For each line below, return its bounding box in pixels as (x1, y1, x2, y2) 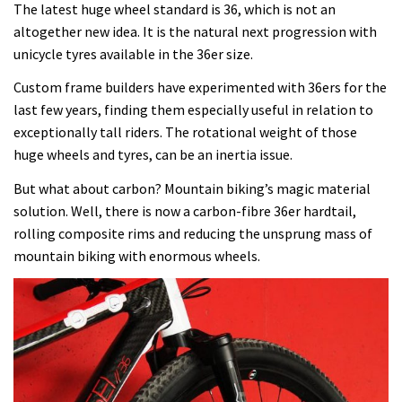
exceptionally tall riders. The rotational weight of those (13, 123, 357, 142)
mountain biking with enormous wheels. (13, 246, 260, 265)
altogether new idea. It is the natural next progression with (13, 22, 377, 40)
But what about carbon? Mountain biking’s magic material (13, 179, 371, 197)
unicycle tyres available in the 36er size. (13, 44, 253, 63)
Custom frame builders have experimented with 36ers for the (13, 78, 387, 97)
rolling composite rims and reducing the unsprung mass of (13, 223, 372, 242)
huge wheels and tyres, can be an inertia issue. (13, 145, 293, 164)
